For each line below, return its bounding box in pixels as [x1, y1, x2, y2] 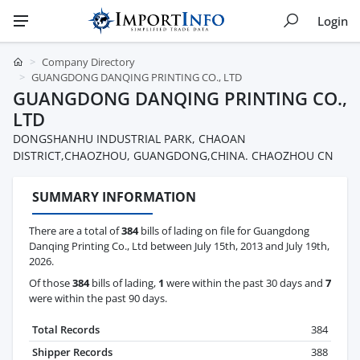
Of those [29, 276, 72, 291]
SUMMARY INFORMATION [32, 188, 196, 206]
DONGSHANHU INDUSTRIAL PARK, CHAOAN [13, 131, 246, 146]
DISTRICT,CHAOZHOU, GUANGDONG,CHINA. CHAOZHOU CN [13, 148, 333, 163]
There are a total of [29, 223, 121, 239]
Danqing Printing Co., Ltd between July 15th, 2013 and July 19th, [29, 239, 329, 254]
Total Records [32, 322, 100, 337]
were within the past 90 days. [29, 291, 167, 306]
